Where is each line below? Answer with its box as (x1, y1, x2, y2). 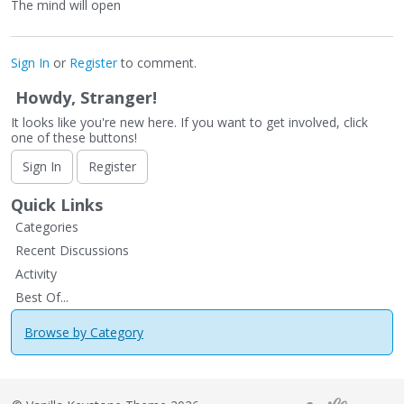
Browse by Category (24, 324, 143, 342)
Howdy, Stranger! (15, 87, 157, 109)
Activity (15, 265, 57, 283)
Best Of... (15, 289, 69, 307)
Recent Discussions (15, 242, 129, 260)
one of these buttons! (11, 129, 137, 147)
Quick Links (11, 194, 103, 216)
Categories (15, 218, 78, 236)
